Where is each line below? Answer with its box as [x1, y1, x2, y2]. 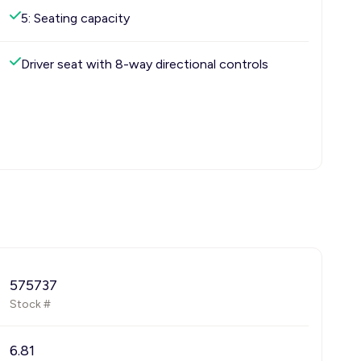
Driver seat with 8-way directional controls [21, 56, 268, 72]
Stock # [10, 297, 51, 311]
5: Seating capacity [21, 10, 130, 26]
